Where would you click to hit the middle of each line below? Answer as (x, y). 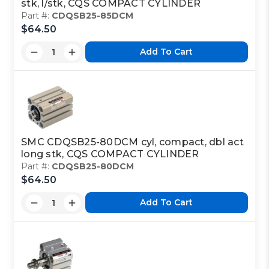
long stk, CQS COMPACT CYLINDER (110, 154)
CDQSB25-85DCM (93, 15)
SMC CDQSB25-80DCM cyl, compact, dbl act (132, 142)
